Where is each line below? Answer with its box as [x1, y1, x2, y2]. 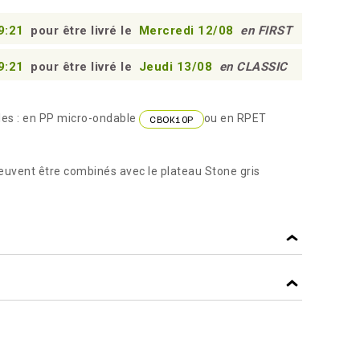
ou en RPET [203, 112, 267, 125]
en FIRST [240, 23, 292, 38]
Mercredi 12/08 [138, 23, 237, 38]
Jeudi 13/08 [138, 59, 216, 74]
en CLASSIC [219, 59, 288, 74]
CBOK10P [149, 112, 194, 125]
